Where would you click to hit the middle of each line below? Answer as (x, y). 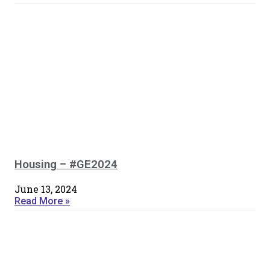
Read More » (42, 201)
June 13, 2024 (46, 189)
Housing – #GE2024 (66, 165)
